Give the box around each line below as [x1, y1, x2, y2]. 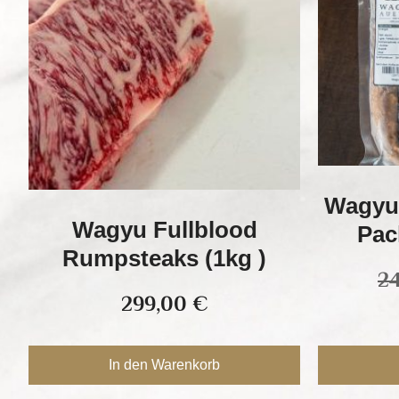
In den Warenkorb [109, 356, 220, 372]
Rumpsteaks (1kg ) [62, 244, 266, 272]
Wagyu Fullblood [71, 216, 257, 243]
